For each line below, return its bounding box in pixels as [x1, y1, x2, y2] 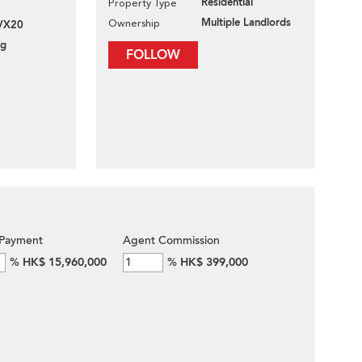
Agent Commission [123, 233, 220, 248]
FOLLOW [126, 46, 180, 64]
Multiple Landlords [201, 15, 291, 30]
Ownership [108, 17, 160, 29]
